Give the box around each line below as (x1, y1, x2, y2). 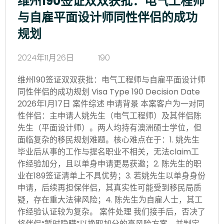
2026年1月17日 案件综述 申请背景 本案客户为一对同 (17, 97, 204, 109)
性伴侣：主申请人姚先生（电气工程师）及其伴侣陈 (17, 109, 201, 121)
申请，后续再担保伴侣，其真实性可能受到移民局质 (17, 181, 201, 193)
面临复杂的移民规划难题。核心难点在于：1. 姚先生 (17, 133, 199, 145)
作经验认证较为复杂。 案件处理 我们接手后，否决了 (17, 205, 205, 217)
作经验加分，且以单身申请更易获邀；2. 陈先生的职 (17, 157, 201, 169)
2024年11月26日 (17, 51, 74, 63)
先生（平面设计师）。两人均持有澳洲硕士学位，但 (17, 121, 201, 133)
